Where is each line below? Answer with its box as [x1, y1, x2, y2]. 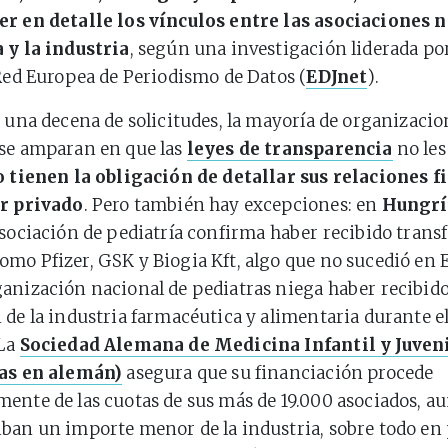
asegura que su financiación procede [122, 362, 434, 384]
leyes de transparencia [186, 138, 393, 160]
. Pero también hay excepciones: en [83, 194, 382, 216]
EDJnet [306, 66, 368, 88]
